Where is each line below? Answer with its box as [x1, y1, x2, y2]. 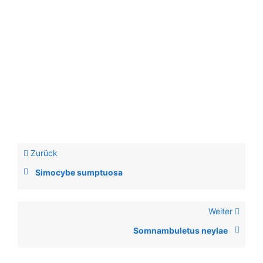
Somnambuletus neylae [133, 225, 228, 236]
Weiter [208, 206, 235, 217]
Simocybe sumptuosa [35, 167, 123, 178]
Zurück [28, 148, 58, 159]
